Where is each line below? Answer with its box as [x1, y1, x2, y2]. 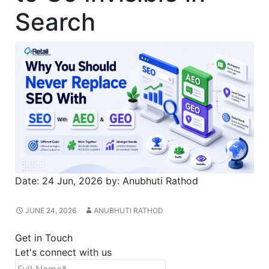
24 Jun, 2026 [42, 175, 103, 187]
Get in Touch [15, 232, 73, 244]
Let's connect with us [15, 246, 112, 259]
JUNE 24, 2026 [25, 206, 76, 216]
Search [15, 7, 95, 37]
